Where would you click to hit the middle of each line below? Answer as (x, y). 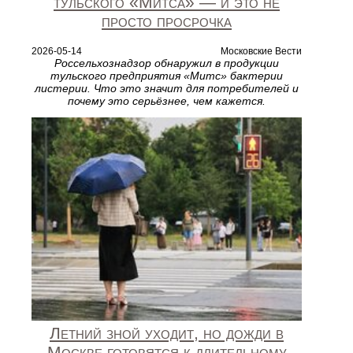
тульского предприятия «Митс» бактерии (167, 75)
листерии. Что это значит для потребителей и (167, 88)
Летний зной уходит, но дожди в (167, 333)
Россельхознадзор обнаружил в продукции (167, 63)
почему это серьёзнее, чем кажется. (167, 100)
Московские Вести (261, 51)
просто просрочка (167, 20)
